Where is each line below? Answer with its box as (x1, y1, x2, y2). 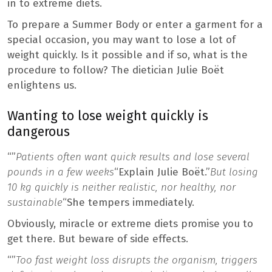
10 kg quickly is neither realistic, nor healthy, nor (7, 180, 236, 194)
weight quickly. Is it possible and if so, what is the (7, 48, 248, 61)
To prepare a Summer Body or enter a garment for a (7, 18, 263, 31)
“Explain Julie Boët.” (114, 165, 210, 178)
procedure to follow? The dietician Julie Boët (7, 63, 224, 76)
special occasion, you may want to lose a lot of (7, 33, 236, 46)
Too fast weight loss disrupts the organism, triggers (16, 253, 257, 267)
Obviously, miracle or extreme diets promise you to (7, 217, 253, 230)
